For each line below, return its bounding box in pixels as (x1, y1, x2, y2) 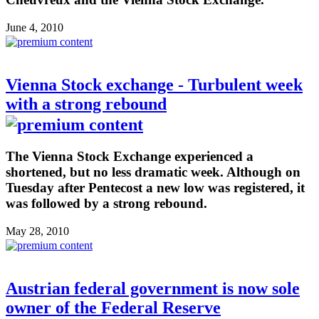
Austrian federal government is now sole (6, 278, 300, 298)
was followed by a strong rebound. (6, 195, 207, 211)
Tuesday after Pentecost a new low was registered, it (6, 179, 305, 195)
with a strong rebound (6, 95, 167, 113)
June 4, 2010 (6, 21, 63, 34)
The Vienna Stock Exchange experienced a (6, 148, 253, 164)
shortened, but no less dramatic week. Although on (6, 164, 300, 179)
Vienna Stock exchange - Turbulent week (6, 75, 303, 94)
